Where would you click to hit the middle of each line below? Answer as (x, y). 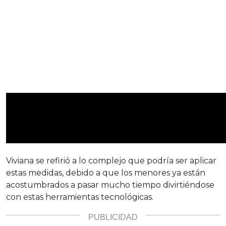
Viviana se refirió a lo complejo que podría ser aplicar (111, 161)
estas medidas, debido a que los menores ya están (106, 173)
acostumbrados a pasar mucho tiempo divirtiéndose (110, 185)
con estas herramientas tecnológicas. (80, 197)
